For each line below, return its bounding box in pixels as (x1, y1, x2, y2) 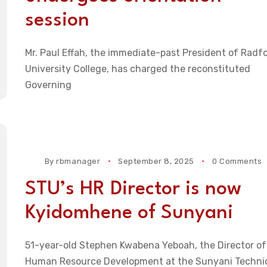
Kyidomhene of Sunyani (24, 203, 233, 223)
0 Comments (212, 156, 262, 166)
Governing (24, 79, 72, 91)
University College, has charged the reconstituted (24, 63, 250, 75)
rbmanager (56, 156, 101, 166)
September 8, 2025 (118, 156, 194, 166)
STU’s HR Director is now (24, 179, 241, 199)
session (24, 11, 89, 31)
